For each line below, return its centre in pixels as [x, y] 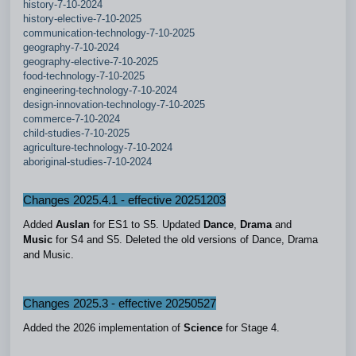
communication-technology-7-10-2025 [109, 33]
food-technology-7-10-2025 [84, 76]
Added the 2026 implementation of [103, 328]
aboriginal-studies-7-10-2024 [87, 162]
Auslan [74, 224]
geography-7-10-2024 [71, 47]
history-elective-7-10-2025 [82, 19]
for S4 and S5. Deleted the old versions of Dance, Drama [187, 240]
